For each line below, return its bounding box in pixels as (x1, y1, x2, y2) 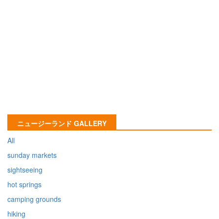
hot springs (7, 179, 42, 190)
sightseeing (7, 165, 43, 175)
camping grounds (7, 194, 61, 204)
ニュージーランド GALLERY (17, 118, 107, 129)
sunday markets (7, 150, 57, 160)
